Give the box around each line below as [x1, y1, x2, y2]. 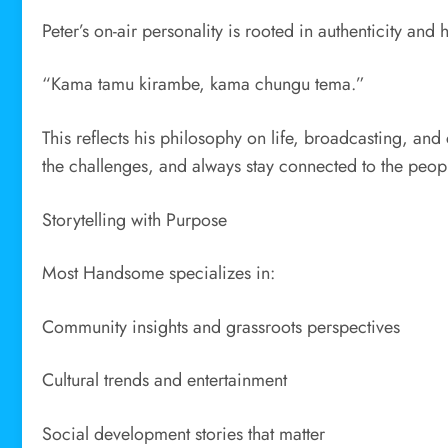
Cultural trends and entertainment [42, 367, 287, 394]
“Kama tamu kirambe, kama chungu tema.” [42, 71, 365, 98]
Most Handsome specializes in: [42, 260, 275, 287]
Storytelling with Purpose [42, 206, 227, 233]
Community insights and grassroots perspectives [42, 313, 400, 340]
